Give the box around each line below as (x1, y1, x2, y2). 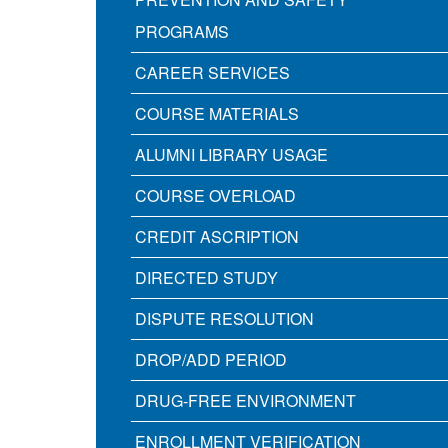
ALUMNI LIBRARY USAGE (135, 143, 328, 167)
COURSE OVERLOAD (135, 184, 296, 208)
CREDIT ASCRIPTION (135, 225, 299, 249)
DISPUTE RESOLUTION (135, 307, 314, 331)
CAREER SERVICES (135, 61, 290, 85)
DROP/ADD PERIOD (135, 348, 287, 372)
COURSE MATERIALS (135, 102, 299, 126)
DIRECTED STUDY (135, 266, 278, 290)
